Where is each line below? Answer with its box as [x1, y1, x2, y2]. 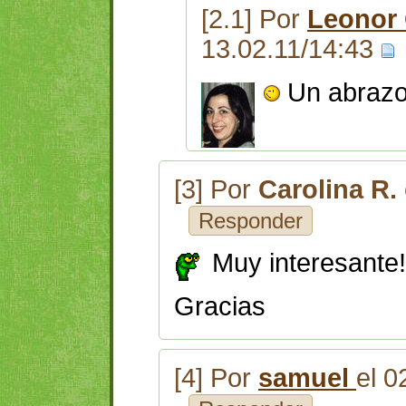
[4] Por [174, 362, 258, 392]
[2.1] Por [201, 5, 307, 34]
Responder [192, 208, 309, 234]
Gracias [174, 292, 266, 322]
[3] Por [174, 175, 258, 205]
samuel [258, 362, 356, 392]
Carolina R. [258, 175, 397, 205]
